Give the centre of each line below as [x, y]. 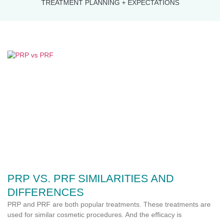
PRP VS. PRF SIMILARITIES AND [91, 179]
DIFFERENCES [46, 192]
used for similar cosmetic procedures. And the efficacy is [95, 215]
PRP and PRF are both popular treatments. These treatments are [109, 204]
